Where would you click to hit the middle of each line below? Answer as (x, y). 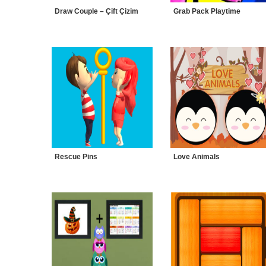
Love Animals (197, 157)
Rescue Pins (76, 157)
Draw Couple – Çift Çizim (96, 11)
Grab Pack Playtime (207, 11)
